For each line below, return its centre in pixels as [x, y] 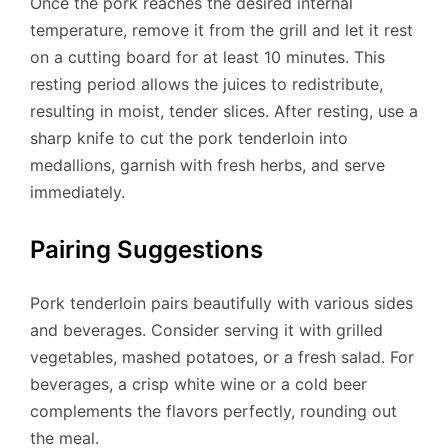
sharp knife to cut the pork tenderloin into [189, 138]
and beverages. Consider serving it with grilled [206, 330]
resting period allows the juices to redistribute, [206, 84]
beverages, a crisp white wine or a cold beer [198, 384]
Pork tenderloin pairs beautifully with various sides [221, 303]
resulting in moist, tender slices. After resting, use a [224, 111]
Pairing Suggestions [146, 250]
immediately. [77, 192]
